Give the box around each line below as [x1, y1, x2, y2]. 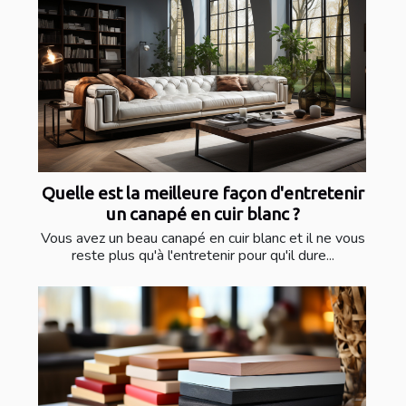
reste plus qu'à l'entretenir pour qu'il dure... [72, 246, 334, 266]
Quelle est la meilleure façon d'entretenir [42, 183, 364, 204]
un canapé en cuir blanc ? [106, 204, 300, 225]
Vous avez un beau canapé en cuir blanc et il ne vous [41, 228, 365, 249]
